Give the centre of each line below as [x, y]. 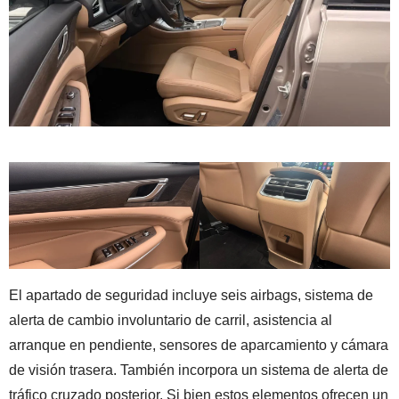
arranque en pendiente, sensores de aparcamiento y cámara [199, 346]
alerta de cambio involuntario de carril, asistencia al [171, 321]
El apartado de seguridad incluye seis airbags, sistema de [191, 296]
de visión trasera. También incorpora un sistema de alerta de [199, 370]
